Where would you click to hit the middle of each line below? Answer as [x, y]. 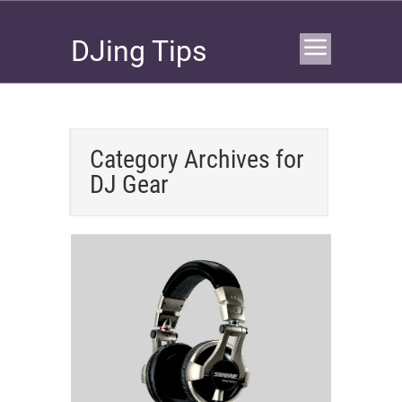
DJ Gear [129, 184]
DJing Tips [139, 51]
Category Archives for [197, 159]
